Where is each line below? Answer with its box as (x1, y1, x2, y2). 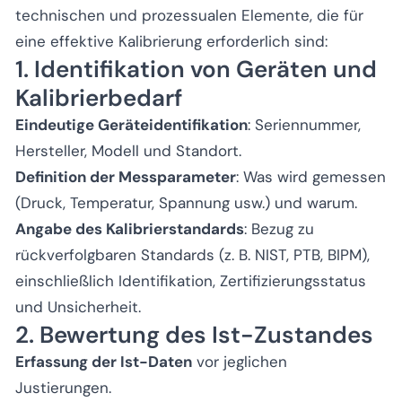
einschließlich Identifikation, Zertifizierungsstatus (15, 270, 366, 291)
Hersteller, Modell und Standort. (15, 140, 241, 161)
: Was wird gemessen (236, 166, 386, 187)
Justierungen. (15, 377, 111, 398)
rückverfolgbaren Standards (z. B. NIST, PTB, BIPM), (15, 244, 370, 265)
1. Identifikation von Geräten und (15, 53, 377, 84)
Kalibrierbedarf (15, 82, 182, 113)
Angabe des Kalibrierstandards (15, 218, 244, 239)
